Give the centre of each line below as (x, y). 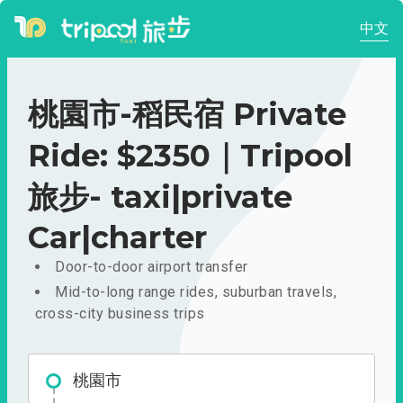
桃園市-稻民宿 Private (187, 114)
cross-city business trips (120, 313)
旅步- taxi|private (160, 197)
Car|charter (117, 237)
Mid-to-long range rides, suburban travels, (196, 292)
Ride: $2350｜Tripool (190, 156)
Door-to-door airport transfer (152, 267)
